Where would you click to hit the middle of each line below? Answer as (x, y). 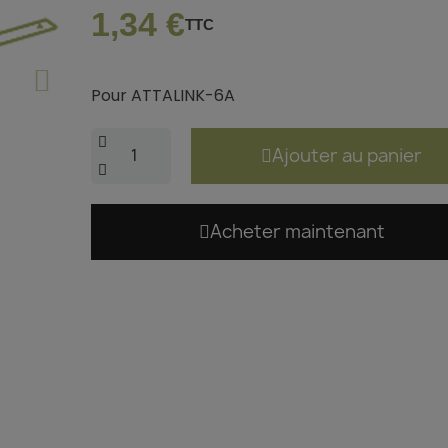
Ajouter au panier (347, 156)
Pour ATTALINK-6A (162, 96)
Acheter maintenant (297, 232)
